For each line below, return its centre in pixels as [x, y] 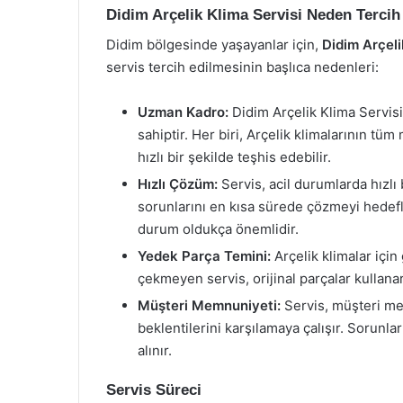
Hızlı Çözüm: [178, 184]
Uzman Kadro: [183, 112]
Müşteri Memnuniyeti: [209, 305]
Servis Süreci [154, 390]
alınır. [155, 350]
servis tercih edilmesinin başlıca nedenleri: [242, 67]
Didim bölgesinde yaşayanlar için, [214, 44]
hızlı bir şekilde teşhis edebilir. [234, 157]
